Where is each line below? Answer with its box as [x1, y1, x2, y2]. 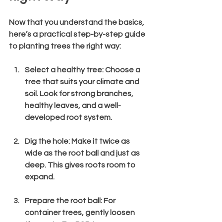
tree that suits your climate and [25, 77, 141, 86]
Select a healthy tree [25, 65, 102, 74]
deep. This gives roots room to [25, 161, 137, 169]
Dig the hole [25, 137, 68, 145]
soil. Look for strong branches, [25, 89, 135, 98]
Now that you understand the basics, [9, 18, 146, 26]
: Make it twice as [68, 137, 131, 145]
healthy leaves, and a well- [25, 101, 121, 110]
